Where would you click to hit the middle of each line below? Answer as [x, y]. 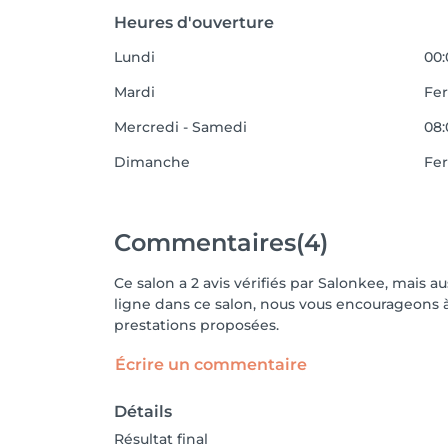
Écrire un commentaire [211, 364]
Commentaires [205, 242]
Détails [143, 411]
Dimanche [152, 162]
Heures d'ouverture [194, 22]
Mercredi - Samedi [180, 127]
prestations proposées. [196, 325]
